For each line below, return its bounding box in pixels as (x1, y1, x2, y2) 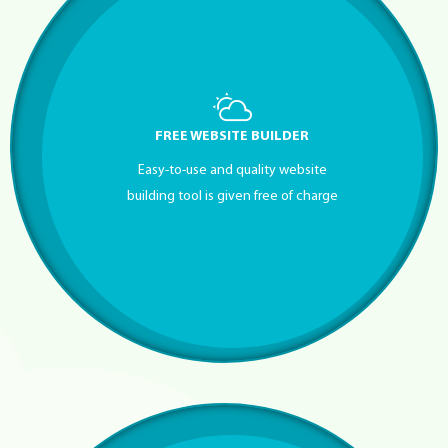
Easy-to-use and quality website (137, 162, 327, 178)
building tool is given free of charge (126, 188, 338, 204)
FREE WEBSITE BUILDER (155, 128, 310, 144)
